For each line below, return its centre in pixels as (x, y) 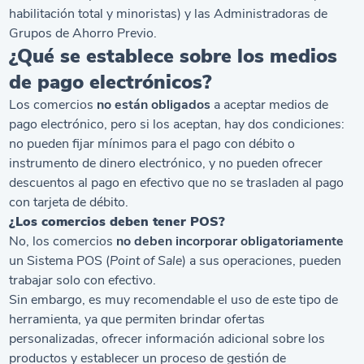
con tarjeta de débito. (69, 202)
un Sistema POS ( (60, 260)
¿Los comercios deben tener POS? (117, 221)
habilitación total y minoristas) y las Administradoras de (169, 13)
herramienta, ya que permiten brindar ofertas (137, 319)
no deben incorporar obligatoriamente (230, 241)
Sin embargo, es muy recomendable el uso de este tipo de (174, 299)
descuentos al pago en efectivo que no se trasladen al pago (177, 182)
